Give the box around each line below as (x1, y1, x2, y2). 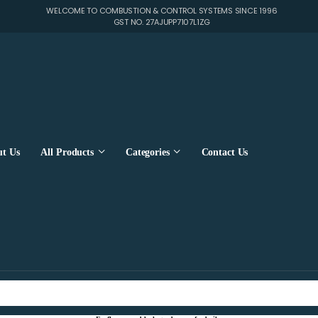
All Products (40, 146, 94, 158)
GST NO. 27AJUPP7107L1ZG (113, 16, 211, 28)
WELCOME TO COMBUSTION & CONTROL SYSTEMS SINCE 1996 (46, 5, 278, 16)
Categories (125, 146, 170, 158)
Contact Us (201, 146, 248, 158)
